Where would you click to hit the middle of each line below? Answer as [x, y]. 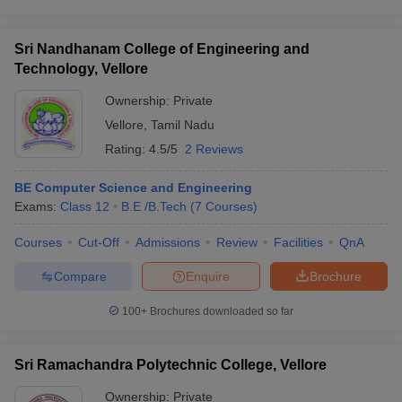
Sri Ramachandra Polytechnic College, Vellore [170, 365]
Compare [80, 276]
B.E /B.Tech [154, 206]
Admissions [168, 242]
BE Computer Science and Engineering [133, 188]
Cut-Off [99, 242]
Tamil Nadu [183, 125]
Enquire [208, 276]
